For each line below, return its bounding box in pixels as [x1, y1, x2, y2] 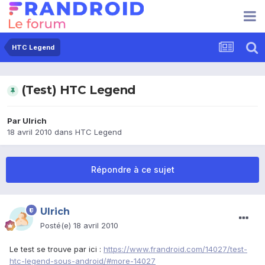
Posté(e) [40, 221, 73, 231]
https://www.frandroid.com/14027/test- [104, 244, 247, 254]
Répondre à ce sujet [91, 164, 174, 175]
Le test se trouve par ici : [9, 244, 104, 254]
